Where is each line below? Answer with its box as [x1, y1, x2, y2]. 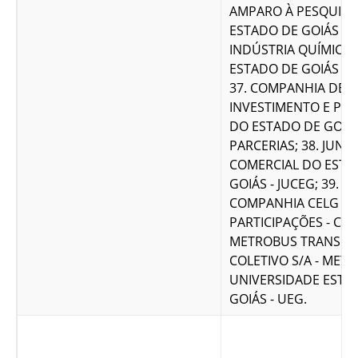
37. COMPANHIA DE [229, 79, 345, 97]
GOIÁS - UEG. [229, 290, 307, 308]
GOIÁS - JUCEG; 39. [229, 175, 339, 193]
